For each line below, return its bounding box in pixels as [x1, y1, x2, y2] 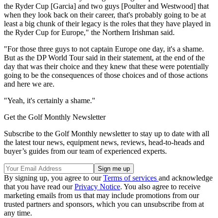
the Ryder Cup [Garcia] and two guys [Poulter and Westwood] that [4, 2, 209, 11]
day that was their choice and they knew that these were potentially [4, 62, 209, 71]
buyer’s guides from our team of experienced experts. [4, 147, 167, 156]
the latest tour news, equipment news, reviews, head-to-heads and [4, 138, 204, 147]
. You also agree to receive [120, 182, 200, 191]
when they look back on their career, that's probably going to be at [4, 11, 206, 19]
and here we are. [4, 80, 54, 89]
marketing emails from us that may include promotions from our [4, 191, 199, 200]
